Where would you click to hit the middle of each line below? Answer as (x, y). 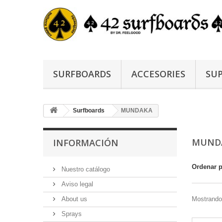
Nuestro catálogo (85, 169)
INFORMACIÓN (86, 143)
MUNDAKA (137, 111)
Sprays (71, 214)
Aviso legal (76, 184)
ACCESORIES (158, 74)
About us (73, 199)
